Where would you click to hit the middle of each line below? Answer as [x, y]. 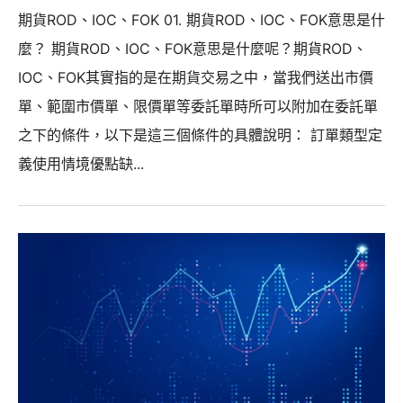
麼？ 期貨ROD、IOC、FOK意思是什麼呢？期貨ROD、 [193, 48]
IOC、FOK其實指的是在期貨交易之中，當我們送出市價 [196, 77]
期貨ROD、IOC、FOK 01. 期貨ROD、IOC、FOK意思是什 [201, 19]
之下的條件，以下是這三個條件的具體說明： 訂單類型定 [200, 134]
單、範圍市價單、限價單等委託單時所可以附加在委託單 [198, 106]
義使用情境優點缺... [81, 163]
